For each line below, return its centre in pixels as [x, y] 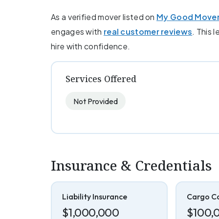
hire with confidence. [91, 46]
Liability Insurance [94, 197]
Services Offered [101, 78]
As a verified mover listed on [104, 17]
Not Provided [96, 101]
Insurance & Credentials [131, 165]
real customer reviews [148, 31]
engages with [77, 31]
